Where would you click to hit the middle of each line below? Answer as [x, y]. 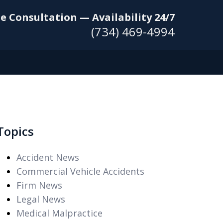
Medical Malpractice [59, 213]
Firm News [39, 185]
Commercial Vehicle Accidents [80, 171]
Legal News [41, 199]
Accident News [48, 157]
